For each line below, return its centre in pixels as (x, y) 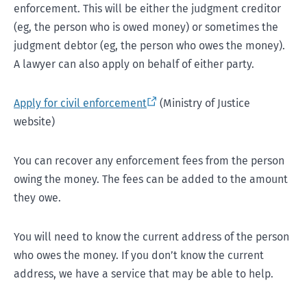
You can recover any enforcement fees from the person (149, 161)
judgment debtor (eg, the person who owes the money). (149, 46)
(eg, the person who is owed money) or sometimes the (146, 27)
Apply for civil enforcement (80, 103)
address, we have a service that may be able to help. (144, 274)
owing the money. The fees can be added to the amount (151, 179)
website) (34, 122)
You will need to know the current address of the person (151, 237)
